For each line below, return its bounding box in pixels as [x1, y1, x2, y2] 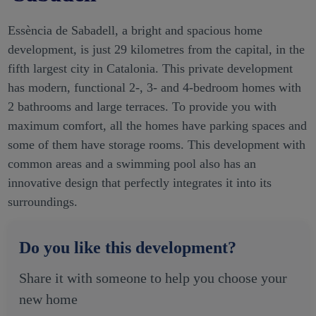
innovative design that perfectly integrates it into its [7, 176, 272, 190]
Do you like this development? [18, 238, 236, 257]
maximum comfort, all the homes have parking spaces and [7, 119, 307, 133]
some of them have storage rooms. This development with [7, 138, 305, 152]
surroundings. [7, 195, 81, 209]
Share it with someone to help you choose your [18, 270, 287, 286]
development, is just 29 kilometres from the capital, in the [7, 42, 305, 57]
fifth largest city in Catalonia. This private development [7, 61, 293, 76]
